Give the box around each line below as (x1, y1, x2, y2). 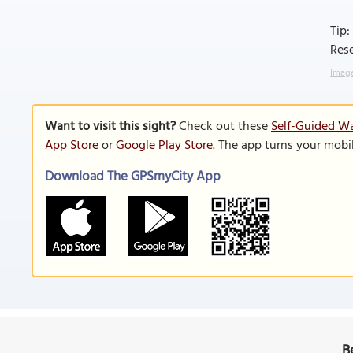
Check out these (176, 117, 271, 137)
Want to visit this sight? (45, 117, 176, 137)
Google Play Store (116, 136, 213, 156)
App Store (45, 136, 98, 156)
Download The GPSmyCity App (45, 166, 221, 188)
